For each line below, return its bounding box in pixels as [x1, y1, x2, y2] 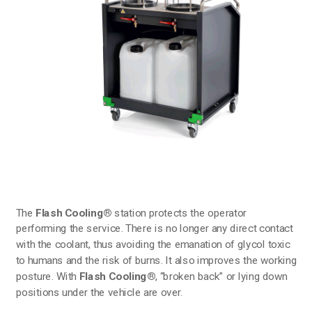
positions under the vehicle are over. [15, 285, 182, 298]
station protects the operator [111, 205, 247, 219]
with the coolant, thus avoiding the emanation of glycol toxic [15, 237, 290, 251]
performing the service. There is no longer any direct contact [15, 221, 293, 235]
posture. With [15, 270, 79, 283]
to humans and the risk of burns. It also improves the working [15, 253, 297, 267]
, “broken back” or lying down [155, 270, 288, 283]
